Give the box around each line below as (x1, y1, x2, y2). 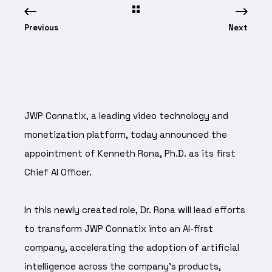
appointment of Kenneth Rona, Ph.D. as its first (24, 147, 236, 159)
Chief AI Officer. (24, 166, 94, 178)
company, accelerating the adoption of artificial (24, 241, 239, 253)
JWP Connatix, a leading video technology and (24, 109, 228, 121)
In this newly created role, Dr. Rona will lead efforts (24, 203, 245, 216)
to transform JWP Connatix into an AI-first (24, 222, 213, 234)
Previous (24, 22, 58, 33)
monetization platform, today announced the (24, 128, 227, 140)
